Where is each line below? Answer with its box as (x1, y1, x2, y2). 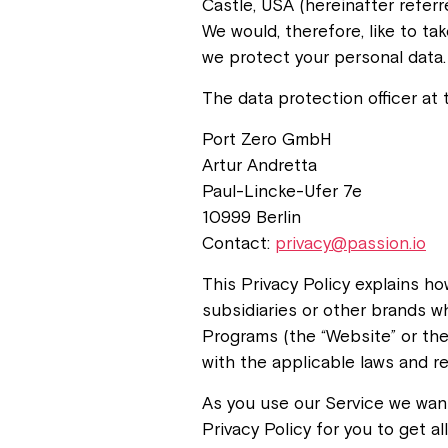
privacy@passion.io (275, 233, 426, 253)
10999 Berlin (202, 207, 301, 227)
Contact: (202, 233, 275, 253)
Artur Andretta (202, 155, 317, 175)
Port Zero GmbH (202, 129, 332, 149)
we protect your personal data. (202, 47, 446, 67)
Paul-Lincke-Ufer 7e (202, 181, 362, 201)
